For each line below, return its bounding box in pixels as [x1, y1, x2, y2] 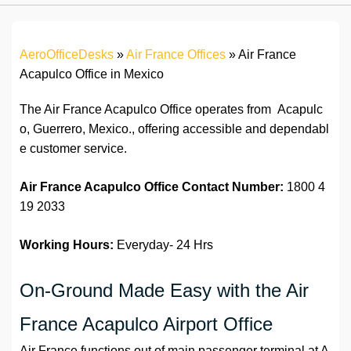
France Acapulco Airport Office [20, 313, 273, 335]
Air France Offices [126, 48, 226, 62]
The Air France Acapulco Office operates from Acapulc [20, 103, 323, 117]
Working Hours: [20, 238, 114, 252]
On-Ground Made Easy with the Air [20, 280, 309, 302]
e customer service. [20, 142, 127, 156]
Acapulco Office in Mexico [20, 67, 164, 81]
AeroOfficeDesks [20, 48, 114, 62]
